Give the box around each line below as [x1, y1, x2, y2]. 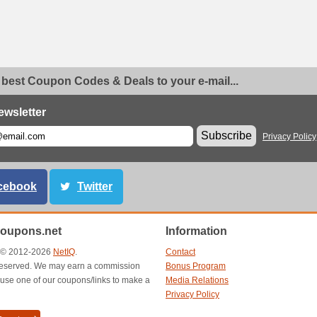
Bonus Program [166, 261, 226, 271]
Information [166, 225, 227, 237]
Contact [166, 247, 195, 257]
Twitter [77, 180, 113, 192]
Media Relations [166, 275, 229, 285]
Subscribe [201, 129, 252, 142]
